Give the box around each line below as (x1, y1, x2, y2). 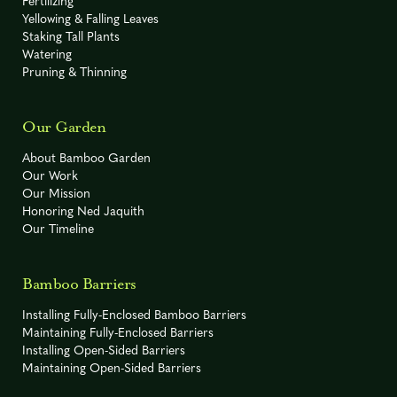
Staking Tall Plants (22, 31, 120, 45)
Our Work (22, 170, 78, 184)
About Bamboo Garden (22, 152, 151, 167)
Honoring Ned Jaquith (22, 206, 144, 220)
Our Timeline (22, 223, 94, 237)
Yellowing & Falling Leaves (22, 13, 159, 27)
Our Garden (22, 119, 105, 137)
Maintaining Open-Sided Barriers (22, 362, 201, 377)
